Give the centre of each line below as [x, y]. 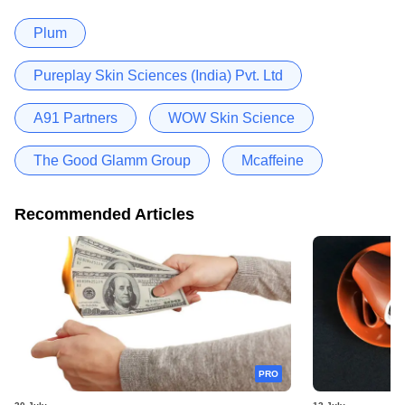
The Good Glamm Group [112, 160]
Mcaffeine [273, 160]
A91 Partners [75, 118]
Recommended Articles [104, 214]
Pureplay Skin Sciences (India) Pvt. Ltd [158, 75]
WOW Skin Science [231, 118]
